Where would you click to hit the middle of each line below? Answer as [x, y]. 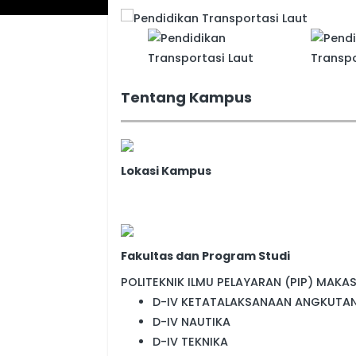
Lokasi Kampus [166, 170]
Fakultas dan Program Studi [205, 255]
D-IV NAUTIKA [192, 321]
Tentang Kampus [186, 97]
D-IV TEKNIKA [190, 341]
